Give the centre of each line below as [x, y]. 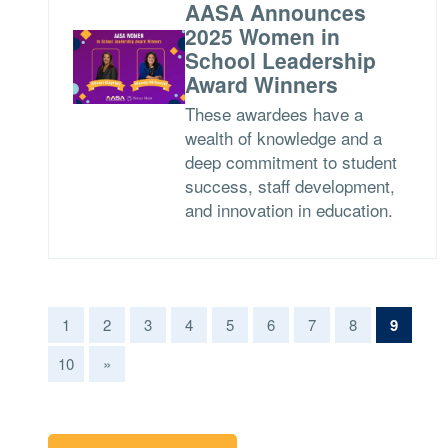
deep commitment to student [290, 161]
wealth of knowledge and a [283, 137]
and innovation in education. [288, 209]
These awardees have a [273, 113]
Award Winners [261, 84]
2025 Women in [262, 36]
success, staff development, [289, 185]
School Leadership [280, 60]
